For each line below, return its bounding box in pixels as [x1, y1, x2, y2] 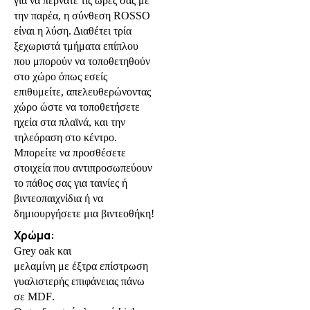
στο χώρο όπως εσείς [14, 70, 107, 82]
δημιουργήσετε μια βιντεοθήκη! [14, 207, 154, 219]
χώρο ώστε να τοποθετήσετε [14, 100, 140, 113]
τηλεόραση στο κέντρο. [14, 131, 117, 143]
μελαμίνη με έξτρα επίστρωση [14, 260, 148, 273]
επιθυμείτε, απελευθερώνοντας [14, 85, 151, 98]
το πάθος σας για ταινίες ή [14, 176, 127, 189]
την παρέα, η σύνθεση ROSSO [14, 9, 150, 21]
